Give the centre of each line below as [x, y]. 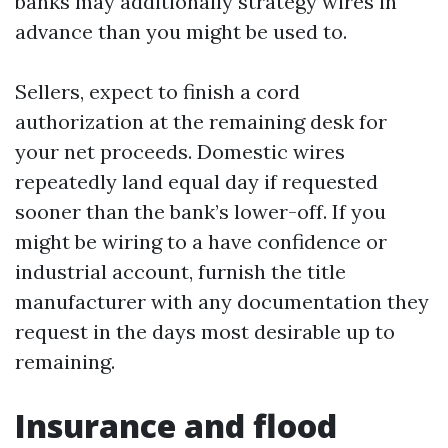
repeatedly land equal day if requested [196, 181]
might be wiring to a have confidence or [201, 241]
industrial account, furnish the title [180, 271]
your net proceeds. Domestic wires [180, 151]
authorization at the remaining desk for [201, 121]
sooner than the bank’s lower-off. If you [200, 211]
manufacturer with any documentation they [222, 301]
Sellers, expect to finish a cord [157, 91]
